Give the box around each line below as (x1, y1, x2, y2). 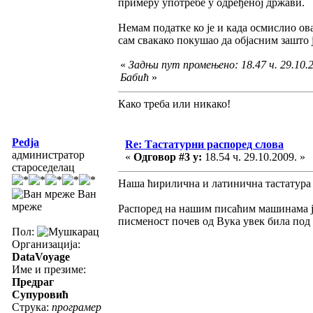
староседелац (12, 161, 75, 173)
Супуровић (12, 288, 68, 300)
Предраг (12, 275, 54, 288)
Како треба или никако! (118, 97, 231, 110)
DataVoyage (12, 250, 70, 263)
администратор (12, 148, 85, 161)
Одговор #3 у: (133, 150, 202, 163)
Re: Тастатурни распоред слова (125, 138, 284, 150)
